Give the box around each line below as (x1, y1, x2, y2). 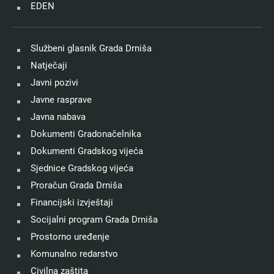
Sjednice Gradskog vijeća (31, 163, 133, 174)
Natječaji (31, 60, 67, 72)
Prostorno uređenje (31, 231, 109, 243)
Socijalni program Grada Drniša (31, 214, 158, 226)
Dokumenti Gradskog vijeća (31, 146, 143, 157)
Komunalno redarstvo (31, 248, 118, 260)
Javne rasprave (31, 94, 92, 106)
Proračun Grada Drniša (31, 180, 122, 191)
